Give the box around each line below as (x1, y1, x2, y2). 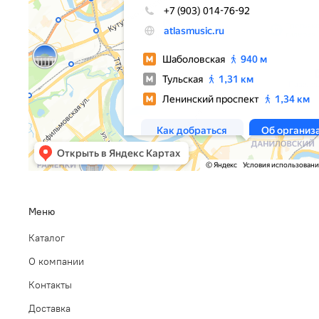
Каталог (28, 231, 65, 244)
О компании (28, 254, 84, 268)
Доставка (28, 301, 70, 315)
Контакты (28, 278, 72, 291)
